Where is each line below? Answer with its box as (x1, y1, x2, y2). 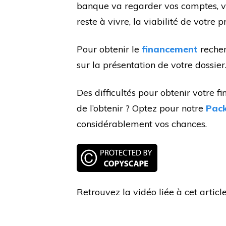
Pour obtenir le (77, 43, 142, 55)
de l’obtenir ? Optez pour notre (77, 102, 206, 115)
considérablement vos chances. (77, 118, 207, 130)
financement (142, 43, 198, 55)
